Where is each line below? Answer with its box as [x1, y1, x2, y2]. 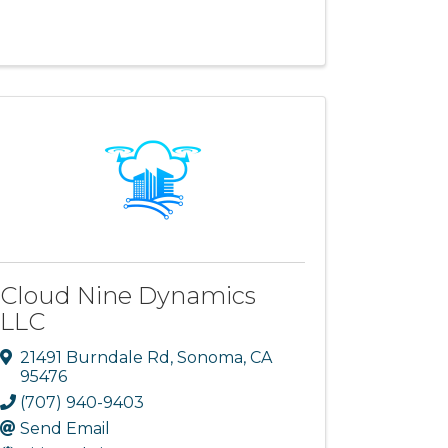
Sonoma [177, 347, 244, 367]
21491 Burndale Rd [20, 347, 171, 367]
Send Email [20, 418, 111, 438]
